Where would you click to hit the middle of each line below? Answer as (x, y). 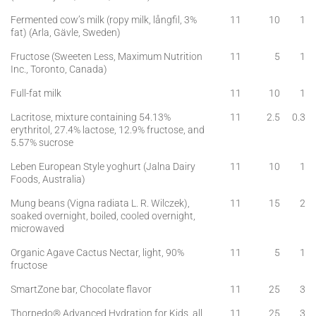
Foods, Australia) (48, 179)
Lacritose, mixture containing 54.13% (91, 117)
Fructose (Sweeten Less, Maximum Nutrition (107, 56)
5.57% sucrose (42, 142)
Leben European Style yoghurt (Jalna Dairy (103, 166)
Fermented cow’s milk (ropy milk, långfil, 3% (104, 20)
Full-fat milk (36, 93)
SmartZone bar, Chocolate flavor (81, 289)
